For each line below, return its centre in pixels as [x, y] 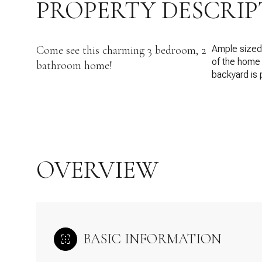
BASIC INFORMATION [152, 239]
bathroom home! [74, 65]
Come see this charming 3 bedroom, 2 [121, 50]
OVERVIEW [97, 170]
